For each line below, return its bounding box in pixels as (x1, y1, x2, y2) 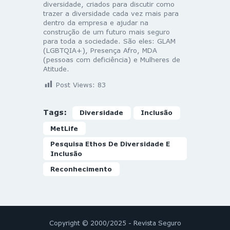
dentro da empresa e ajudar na (43, 18, 148, 27)
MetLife (50, 124, 79, 132)
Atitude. (43, 64, 69, 73)
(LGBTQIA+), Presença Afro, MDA (43, 46, 157, 54)
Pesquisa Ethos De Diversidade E (50, 140, 170, 148)
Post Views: (56, 80, 95, 89)
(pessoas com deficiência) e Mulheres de (43, 55, 180, 64)
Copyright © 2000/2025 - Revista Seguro (49, 219, 181, 227)
